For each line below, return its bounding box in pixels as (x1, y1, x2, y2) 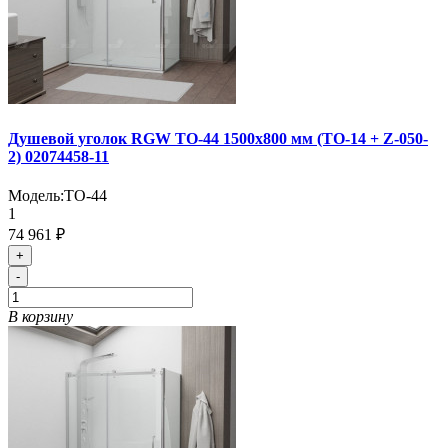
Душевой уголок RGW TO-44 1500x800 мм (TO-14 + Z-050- (8, 129, 428, 147)
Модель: (8, 186, 64, 204)
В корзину (8, 307, 73, 325)
